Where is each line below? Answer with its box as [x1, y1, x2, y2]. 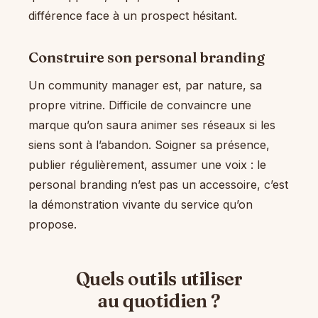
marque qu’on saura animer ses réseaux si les [28, 118, 275, 133]
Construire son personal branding [28, 48, 265, 66]
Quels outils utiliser [75, 268, 243, 291]
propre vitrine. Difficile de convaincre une [28, 98, 251, 113]
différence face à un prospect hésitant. [28, 8, 237, 23]
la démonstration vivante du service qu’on [28, 197, 253, 212]
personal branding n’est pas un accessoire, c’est [28, 177, 288, 192]
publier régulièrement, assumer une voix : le [28, 158, 266, 172]
